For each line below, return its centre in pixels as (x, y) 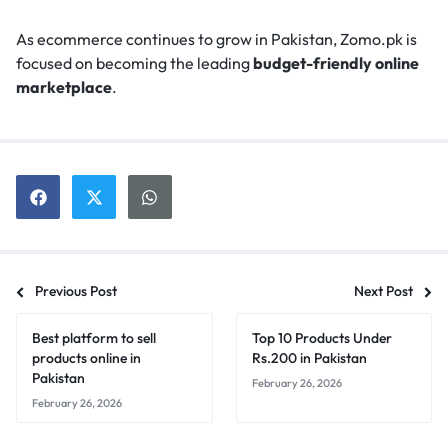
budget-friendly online (336, 63)
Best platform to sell (94, 338)
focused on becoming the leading (134, 63)
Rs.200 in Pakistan (309, 358)
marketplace (64, 87)
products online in (86, 358)
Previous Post (76, 291)
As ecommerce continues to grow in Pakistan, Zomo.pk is (216, 39)
